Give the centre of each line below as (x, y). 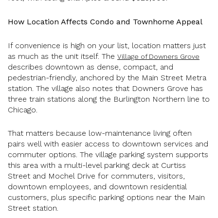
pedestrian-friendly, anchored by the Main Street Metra (107, 77)
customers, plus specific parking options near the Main (106, 198)
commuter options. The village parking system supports (108, 155)
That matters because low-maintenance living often (100, 133)
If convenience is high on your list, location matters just (107, 45)
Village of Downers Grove (158, 56)
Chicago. (23, 109)
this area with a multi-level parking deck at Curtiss (97, 165)
